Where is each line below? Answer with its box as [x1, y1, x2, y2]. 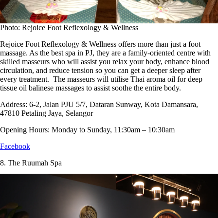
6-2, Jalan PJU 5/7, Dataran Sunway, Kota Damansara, [29, 100, 198, 109]
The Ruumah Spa [8, 158, 62, 167]
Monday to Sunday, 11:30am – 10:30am [52, 125, 175, 134]
